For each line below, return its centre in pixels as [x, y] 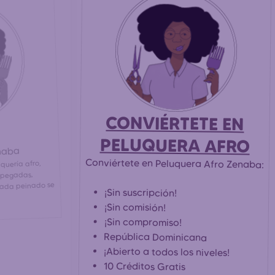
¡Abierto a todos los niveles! [167, 252]
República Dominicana [156, 237]
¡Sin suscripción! [141, 192]
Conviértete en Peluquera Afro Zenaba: [174, 163]
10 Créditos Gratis [144, 266]
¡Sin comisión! [135, 207]
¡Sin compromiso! [143, 222]
